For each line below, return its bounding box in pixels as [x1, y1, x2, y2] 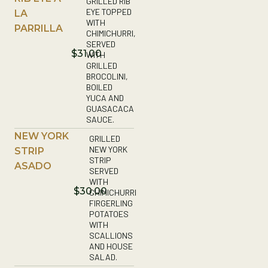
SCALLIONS [89, 230, 133, 240]
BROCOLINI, [86, 71, 128, 81]
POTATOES [89, 208, 129, 219]
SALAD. [89, 251, 118, 262]
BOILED [86, 81, 112, 92]
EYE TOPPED [86, 6, 132, 17]
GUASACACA [86, 103, 134, 114]
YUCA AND [86, 92, 124, 103]
